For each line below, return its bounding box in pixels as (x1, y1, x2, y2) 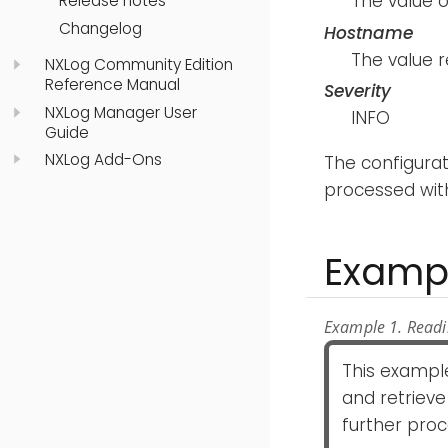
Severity (324, 79, 391, 104)
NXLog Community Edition (45, 53, 233, 75)
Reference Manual (45, 73, 180, 95)
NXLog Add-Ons (45, 149, 162, 171)
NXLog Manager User (45, 101, 197, 123)
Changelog (58, 18, 142, 40)
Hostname (324, 20, 413, 45)
